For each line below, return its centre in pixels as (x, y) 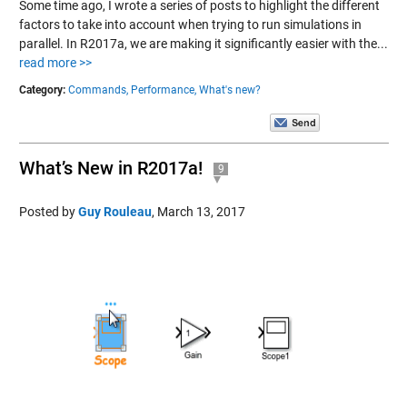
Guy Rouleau (114, 211)
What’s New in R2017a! (110, 168)
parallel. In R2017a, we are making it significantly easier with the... (203, 43)
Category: (42, 89)
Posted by (48, 211)
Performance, (163, 89)
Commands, (98, 89)
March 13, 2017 (201, 211)
